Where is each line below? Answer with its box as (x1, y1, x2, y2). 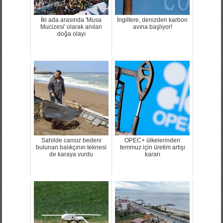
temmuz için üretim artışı (119, 143, 185, 151)
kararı (144, 150, 160, 158)
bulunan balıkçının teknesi (36, 143, 107, 151)
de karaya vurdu (49, 150, 93, 158)
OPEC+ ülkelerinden (124, 136, 180, 144)
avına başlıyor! (132, 23, 172, 30)
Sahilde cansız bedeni (41, 136, 102, 144)
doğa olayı (57, 30, 86, 37)
